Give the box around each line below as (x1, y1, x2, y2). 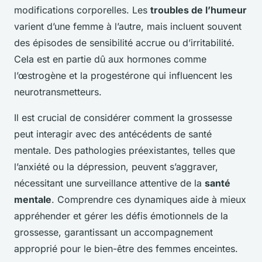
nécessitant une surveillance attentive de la (14, 177, 205, 189)
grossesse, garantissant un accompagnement (14, 226, 213, 239)
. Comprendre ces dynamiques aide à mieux (51, 194, 246, 206)
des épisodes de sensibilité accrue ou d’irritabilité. (14, 37, 235, 49)
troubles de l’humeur (150, 4, 247, 16)
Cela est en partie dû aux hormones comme (14, 53, 206, 65)
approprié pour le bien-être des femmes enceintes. (14, 243, 238, 255)
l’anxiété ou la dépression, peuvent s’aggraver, (14, 161, 218, 173)
